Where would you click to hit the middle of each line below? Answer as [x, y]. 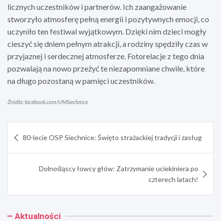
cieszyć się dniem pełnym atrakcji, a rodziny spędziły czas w [108, 43]
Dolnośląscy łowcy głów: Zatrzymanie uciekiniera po [119, 168]
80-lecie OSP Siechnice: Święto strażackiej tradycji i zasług [112, 137]
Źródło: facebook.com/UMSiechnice [48, 102]
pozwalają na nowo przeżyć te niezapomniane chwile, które [106, 68]
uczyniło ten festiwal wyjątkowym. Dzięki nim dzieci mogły [107, 31]
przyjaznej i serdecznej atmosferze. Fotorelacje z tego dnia [106, 56]
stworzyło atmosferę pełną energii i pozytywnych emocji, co [108, 19]
